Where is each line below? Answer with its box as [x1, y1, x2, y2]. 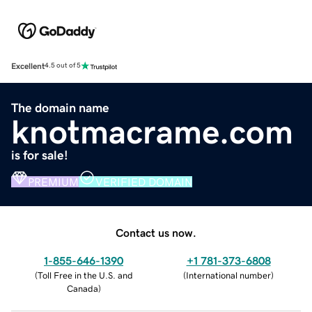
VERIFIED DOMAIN [95, 175, 192, 187]
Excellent [11, 61, 45, 70]
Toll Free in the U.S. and [37, 270, 133, 280]
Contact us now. [116, 226, 196, 238]
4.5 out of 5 [45, 62, 81, 70]
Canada [66, 283, 98, 293]
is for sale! [11, 148, 68, 162]
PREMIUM [28, 175, 79, 187]
